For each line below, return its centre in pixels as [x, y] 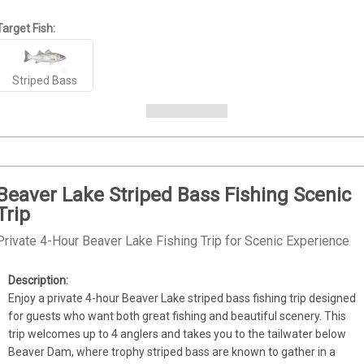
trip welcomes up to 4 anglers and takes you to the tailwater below [178, 334]
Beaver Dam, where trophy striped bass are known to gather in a [172, 351]
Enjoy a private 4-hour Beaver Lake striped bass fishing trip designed [182, 298]
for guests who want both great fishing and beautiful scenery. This [178, 316]
